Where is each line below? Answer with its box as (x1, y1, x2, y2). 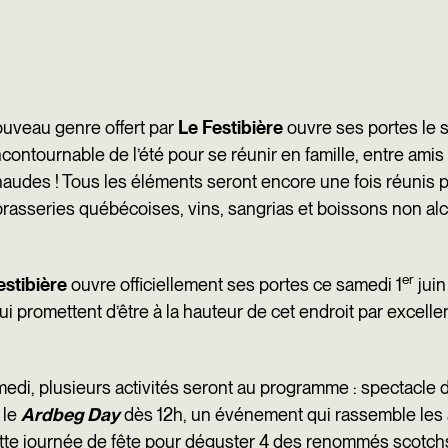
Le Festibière (178, 117, 283, 138)
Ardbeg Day (21, 404, 120, 425)
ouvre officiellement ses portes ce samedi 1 (67, 274, 402, 295)
